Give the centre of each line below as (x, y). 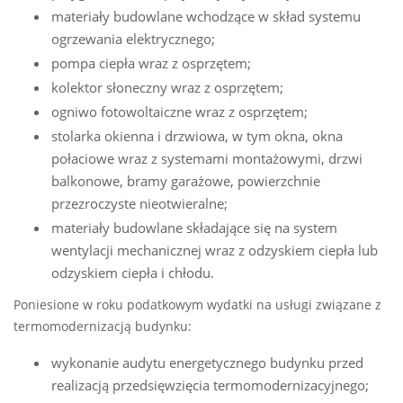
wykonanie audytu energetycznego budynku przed (207, 363)
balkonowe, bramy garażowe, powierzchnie (186, 181)
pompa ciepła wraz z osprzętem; (151, 63)
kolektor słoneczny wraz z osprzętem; (167, 88)
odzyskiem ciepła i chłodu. (133, 273)
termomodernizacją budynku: (103, 327)
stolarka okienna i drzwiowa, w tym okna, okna (197, 136)
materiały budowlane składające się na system (194, 228)
